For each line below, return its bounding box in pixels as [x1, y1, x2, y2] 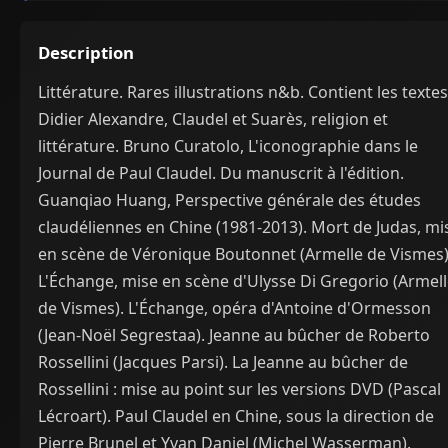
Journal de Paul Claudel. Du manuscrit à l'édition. [38, 162, 404, 185]
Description [38, 41, 134, 65]
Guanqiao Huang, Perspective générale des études [38, 189, 421, 212]
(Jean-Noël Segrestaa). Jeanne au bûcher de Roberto [38, 324, 430, 347]
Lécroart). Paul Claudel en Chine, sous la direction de [38, 405, 434, 428]
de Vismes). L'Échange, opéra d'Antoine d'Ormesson [38, 297, 431, 320]
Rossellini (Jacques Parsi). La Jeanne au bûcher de [38, 351, 408, 374]
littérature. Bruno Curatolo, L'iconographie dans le [38, 135, 418, 158]
